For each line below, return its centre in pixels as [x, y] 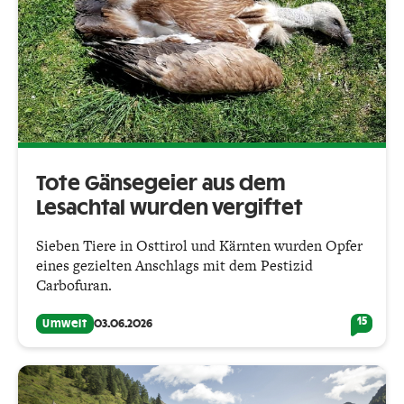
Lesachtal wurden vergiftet [170, 208]
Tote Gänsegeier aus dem [161, 184]
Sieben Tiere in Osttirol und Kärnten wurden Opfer [199, 245]
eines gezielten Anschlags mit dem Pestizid [174, 265]
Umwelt [65, 323]
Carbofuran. [74, 285]
